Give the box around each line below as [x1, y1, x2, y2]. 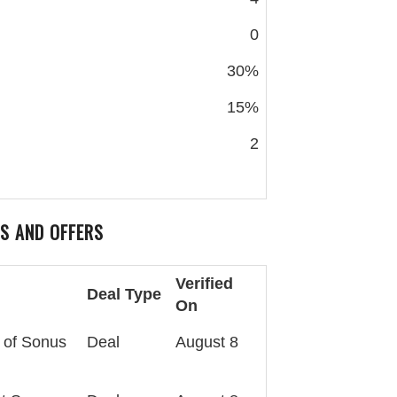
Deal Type [87, 285, 161, 303]
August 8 [175, 333, 238, 351]
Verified [175, 275, 233, 292]
